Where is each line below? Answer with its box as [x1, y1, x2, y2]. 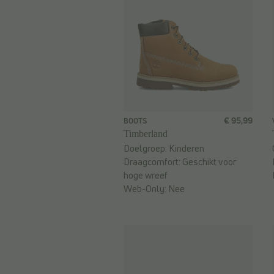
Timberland [124, 128, 168, 139]
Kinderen [169, 142, 204, 155]
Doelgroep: [124, 142, 169, 155]
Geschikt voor [182, 155, 236, 169]
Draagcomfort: [124, 155, 182, 169]
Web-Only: [124, 182, 168, 196]
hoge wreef [124, 169, 168, 182]
